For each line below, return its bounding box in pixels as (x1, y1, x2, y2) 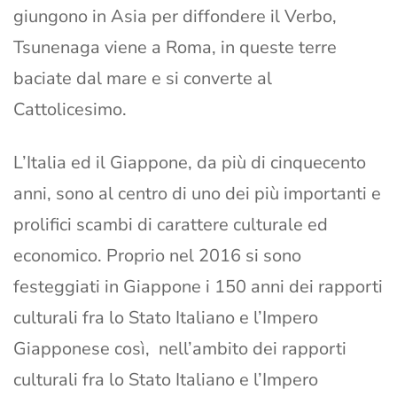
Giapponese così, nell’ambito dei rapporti (13, 337, 346, 362)
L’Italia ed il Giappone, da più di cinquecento (13, 151, 366, 175)
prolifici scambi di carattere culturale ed (13, 213, 328, 237)
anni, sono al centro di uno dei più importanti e (13, 182, 381, 206)
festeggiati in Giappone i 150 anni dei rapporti (13, 275, 383, 300)
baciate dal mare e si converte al (13, 66, 272, 91)
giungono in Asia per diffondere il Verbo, (13, 4, 337, 29)
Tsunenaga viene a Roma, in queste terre (13, 35, 337, 60)
